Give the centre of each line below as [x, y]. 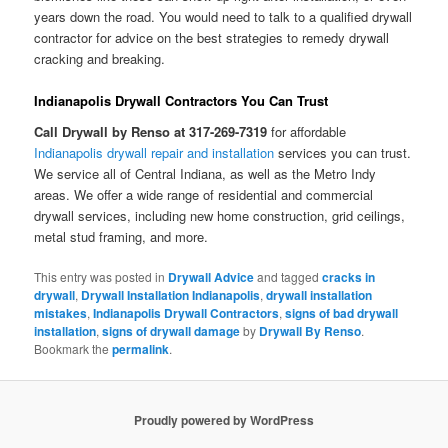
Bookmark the [73, 349]
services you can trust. [343, 153]
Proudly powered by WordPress [224, 419]
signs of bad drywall [342, 313]
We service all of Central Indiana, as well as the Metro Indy [205, 174]
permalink [141, 349]
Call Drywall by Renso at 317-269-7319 [151, 132]
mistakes [61, 313]
